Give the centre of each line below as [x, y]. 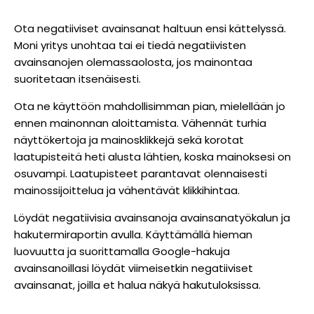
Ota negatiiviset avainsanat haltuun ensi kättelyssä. [150, 28]
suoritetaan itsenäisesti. [77, 78]
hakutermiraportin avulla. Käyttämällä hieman [133, 234]
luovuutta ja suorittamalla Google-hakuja [122, 251]
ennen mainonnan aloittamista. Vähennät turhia [140, 123]
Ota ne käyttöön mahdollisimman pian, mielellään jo [150, 106]
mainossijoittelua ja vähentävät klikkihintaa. [127, 190]
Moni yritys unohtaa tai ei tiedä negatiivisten [130, 45]
